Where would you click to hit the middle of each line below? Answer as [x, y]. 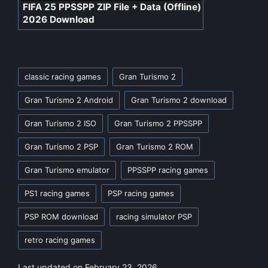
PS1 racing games [57, 193]
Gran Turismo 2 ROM [155, 146]
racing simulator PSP [154, 216]
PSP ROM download [61, 216]
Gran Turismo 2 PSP [61, 146]
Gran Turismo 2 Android [69, 100]
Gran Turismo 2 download [179, 100]
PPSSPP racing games [168, 170]
